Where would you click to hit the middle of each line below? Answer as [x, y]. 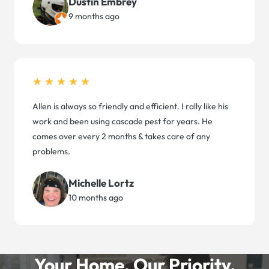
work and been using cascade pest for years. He [122, 122]
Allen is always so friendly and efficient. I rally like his [130, 107]
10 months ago [96, 197]
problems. [51, 152]
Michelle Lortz [101, 183]
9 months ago [94, 16]
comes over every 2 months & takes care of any [121, 137]
